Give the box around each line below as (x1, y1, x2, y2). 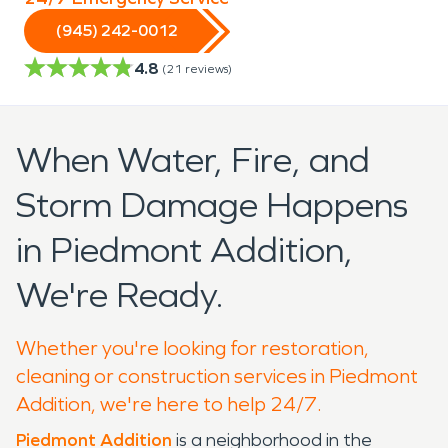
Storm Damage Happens (16, 183, 408, 227)
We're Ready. (16, 273, 224, 317)
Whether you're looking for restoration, (16, 335, 369, 360)
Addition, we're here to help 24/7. (16, 391, 322, 416)
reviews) (185, 61, 232, 76)
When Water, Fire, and (16, 138, 370, 182)
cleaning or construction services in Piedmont (16, 363, 418, 388)
